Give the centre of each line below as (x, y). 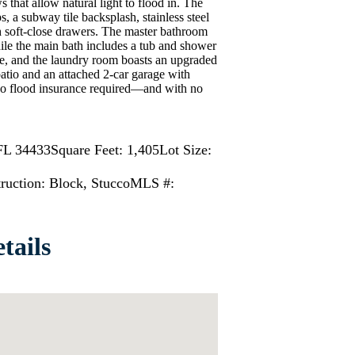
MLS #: (152, 183)
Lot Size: (185, 150)
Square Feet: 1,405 (105, 150)
